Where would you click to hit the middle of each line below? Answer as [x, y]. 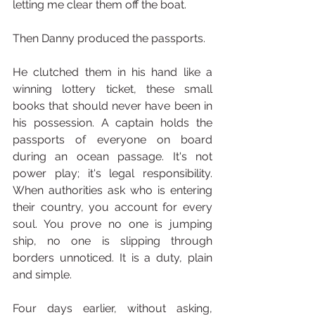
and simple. [42, 275]
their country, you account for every [112, 207]
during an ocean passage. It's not [112, 156]
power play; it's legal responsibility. [112, 173]
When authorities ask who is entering [112, 190]
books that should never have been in [112, 106]
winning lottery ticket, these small [112, 89]
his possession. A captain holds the [112, 123]
